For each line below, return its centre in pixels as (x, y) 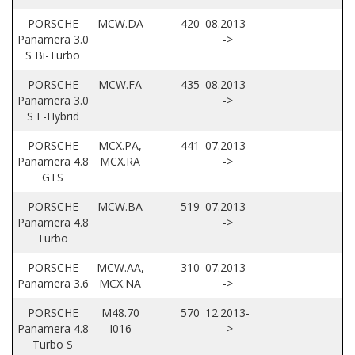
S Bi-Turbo (53, 55)
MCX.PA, (120, 146)
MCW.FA (120, 85)
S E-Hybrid (53, 116)
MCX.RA (120, 162)
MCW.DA (120, 24)
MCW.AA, (120, 268)
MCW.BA (120, 207)
